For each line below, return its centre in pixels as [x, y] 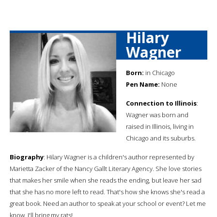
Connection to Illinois [161, 103]
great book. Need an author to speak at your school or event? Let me [108, 203]
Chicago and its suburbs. [161, 138]
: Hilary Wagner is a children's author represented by [119, 157]
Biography [27, 157]
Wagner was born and [157, 115]
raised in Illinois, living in [160, 126]
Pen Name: [143, 84]
